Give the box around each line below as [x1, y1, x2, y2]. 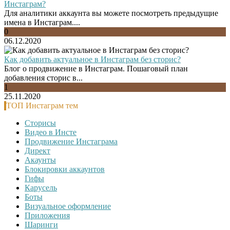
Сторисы [25, 118, 56, 127]
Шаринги [25, 220, 58, 229]
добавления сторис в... [4, 73, 83, 82]
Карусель [25, 183, 57, 192]
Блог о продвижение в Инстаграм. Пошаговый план [4, 64, 188, 73]
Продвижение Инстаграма [25, 137, 118, 146]
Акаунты [25, 155, 56, 164]
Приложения [25, 210, 70, 220]
